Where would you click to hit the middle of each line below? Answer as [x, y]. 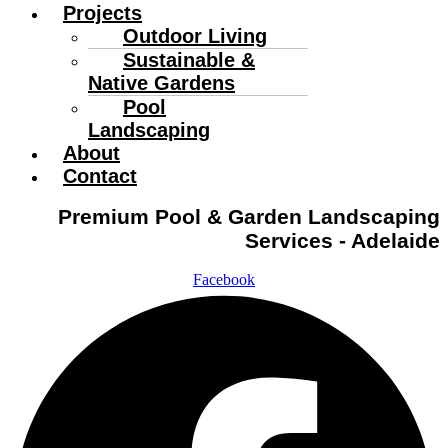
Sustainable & [189, 59]
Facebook [224, 279]
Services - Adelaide [342, 241]
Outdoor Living [195, 35]
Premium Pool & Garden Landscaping [249, 217]
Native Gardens [161, 82]
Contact [100, 175]
